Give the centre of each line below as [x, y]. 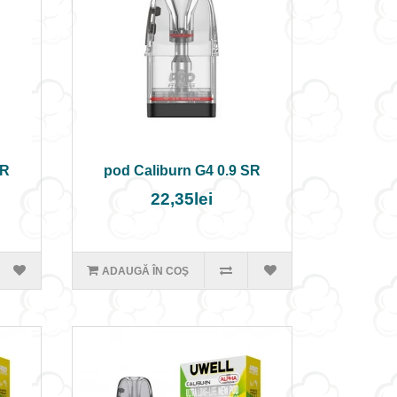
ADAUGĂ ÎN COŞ [146, 271]
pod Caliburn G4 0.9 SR [182, 171]
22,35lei [182, 199]
